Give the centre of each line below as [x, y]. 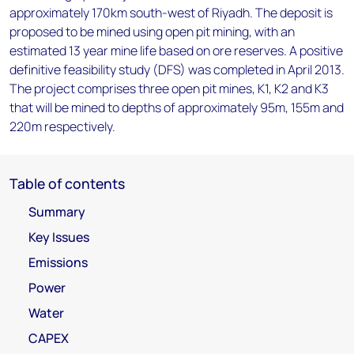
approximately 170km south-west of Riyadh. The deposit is [171, 13]
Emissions [58, 262]
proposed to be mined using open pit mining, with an [152, 32]
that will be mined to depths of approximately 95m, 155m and [177, 107]
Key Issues [59, 237]
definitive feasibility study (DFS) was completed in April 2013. [177, 70]
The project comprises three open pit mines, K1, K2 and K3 [169, 88]
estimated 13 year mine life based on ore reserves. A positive [176, 51]
